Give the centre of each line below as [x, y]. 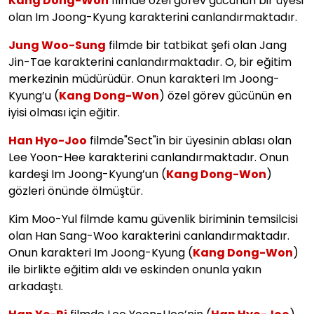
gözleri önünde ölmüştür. [76, 191]
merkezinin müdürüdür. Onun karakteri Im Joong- [144, 78]
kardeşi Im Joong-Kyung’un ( [87, 174]
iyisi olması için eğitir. [64, 112]
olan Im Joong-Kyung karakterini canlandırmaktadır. [153, 17]
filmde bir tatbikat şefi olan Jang [196, 45]
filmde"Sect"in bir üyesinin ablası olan [189, 140]
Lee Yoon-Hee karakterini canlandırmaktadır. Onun [149, 157]
